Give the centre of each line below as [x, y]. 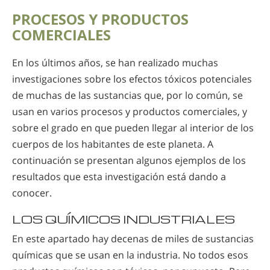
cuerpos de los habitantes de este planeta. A [113, 144]
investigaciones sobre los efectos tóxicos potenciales [132, 79]
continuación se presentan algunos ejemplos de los [129, 160]
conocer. [32, 193]
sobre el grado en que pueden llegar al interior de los [133, 127]
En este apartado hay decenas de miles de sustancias [133, 238]
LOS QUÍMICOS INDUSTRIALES [124, 219]
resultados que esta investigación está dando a [119, 176]
